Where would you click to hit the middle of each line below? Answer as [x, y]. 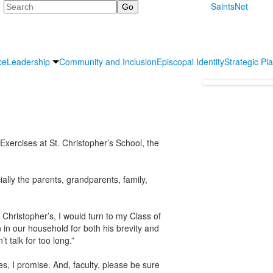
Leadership [28, 61]
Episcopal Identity [190, 61]
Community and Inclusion [108, 61]
